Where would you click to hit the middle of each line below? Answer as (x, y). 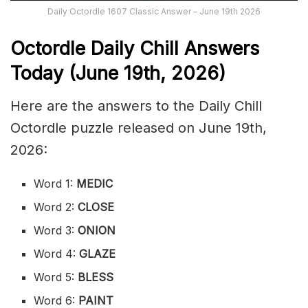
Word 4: (57, 254)
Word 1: (55, 184)
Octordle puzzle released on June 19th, (139, 128)
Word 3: (56, 231)
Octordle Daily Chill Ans (114, 48)
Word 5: (54, 277)
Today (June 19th (85, 73)
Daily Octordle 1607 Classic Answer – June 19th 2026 (154, 12)
